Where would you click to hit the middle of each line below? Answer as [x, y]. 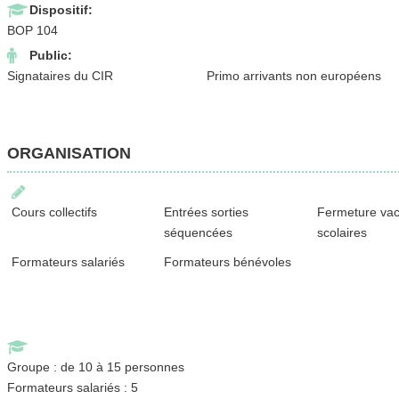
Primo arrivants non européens [294, 75]
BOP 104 [32, 30]
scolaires [342, 232]
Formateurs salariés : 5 [72, 387]
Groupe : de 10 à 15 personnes [95, 366]
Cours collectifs [54, 212]
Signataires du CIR [60, 75]
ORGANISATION [69, 153]
